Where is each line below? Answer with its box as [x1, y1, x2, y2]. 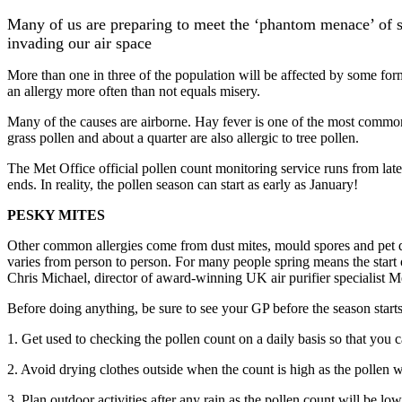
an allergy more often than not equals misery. [7, 83, 260, 99]
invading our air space [7, 33, 152, 52]
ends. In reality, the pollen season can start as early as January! [7, 176, 358, 192]
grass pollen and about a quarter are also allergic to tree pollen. [7, 129, 359, 145]
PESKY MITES [7, 206, 105, 223]
